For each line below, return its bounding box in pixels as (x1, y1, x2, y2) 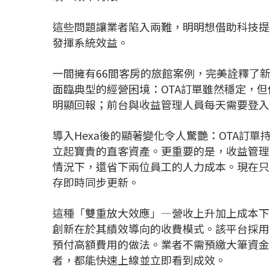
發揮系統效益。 (52, 34, 128, 51)
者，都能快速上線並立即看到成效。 (52, 252, 226, 268)
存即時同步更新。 (52, 174, 139, 190)
